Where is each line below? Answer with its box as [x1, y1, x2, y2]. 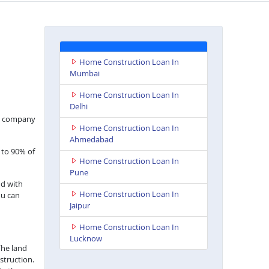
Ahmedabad [69, 133, 113, 145]
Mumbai [69, 67, 100, 79]
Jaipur [69, 199, 90, 211]
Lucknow [69, 232, 102, 244]
